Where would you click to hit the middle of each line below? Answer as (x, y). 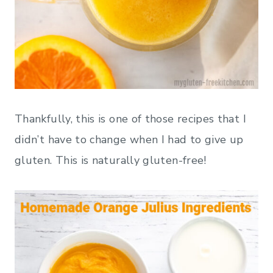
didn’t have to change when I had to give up (129, 139)
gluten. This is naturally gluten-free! (111, 160)
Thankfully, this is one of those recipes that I (130, 119)
